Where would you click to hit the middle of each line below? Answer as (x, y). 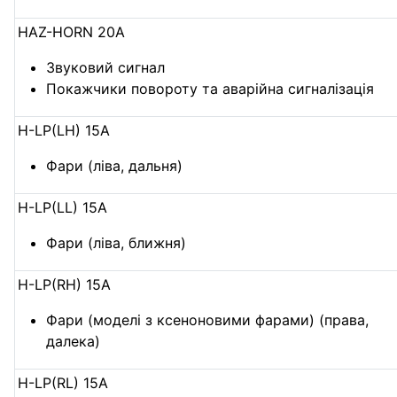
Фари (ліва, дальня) (115, 165)
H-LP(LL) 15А (63, 207)
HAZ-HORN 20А (72, 31)
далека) (74, 341)
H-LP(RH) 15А (65, 284)
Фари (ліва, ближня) (117, 242)
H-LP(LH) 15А (64, 130)
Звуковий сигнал (106, 67)
